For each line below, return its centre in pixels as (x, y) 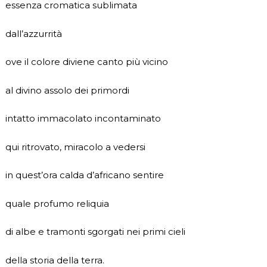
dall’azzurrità (33, 33)
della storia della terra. (55, 260)
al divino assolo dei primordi (67, 90)
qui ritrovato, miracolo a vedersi (75, 147)
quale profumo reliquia (57, 203)
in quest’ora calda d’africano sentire (84, 175)
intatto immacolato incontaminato (83, 119)
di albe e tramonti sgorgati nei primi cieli (95, 232)
